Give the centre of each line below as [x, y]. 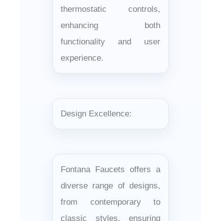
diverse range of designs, [110, 185]
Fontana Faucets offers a [110, 169]
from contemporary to [110, 202]
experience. [82, 58]
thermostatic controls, [110, 9]
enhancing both [110, 25]
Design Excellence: [96, 113]
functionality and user [110, 41]
